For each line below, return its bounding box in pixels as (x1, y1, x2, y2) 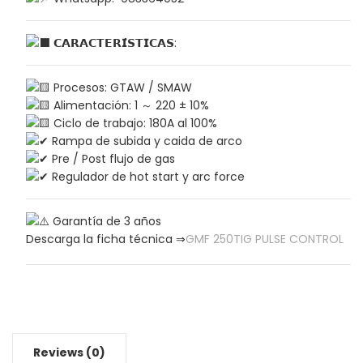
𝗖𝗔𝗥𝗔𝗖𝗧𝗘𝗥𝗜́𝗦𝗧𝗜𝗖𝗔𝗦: (49, 35, 177, 52)
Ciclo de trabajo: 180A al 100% (49, 115, 217, 132)
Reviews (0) (33, 344, 105, 361)
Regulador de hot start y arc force (48, 169, 245, 186)
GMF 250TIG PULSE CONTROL (185, 231, 344, 248)
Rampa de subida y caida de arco (48, 133, 242, 150)
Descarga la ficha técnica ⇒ (25, 231, 186, 248)
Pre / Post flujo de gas (48, 151, 175, 168)
